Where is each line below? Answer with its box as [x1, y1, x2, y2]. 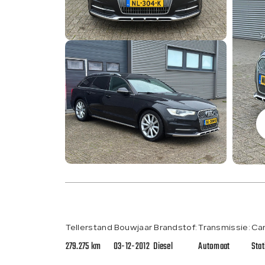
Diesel [153, 238, 173, 254]
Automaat [198, 238, 230, 254]
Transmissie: [198, 223, 250, 232]
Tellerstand [65, 223, 112, 232]
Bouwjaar [113, 223, 153, 232]
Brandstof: [153, 223, 198, 232]
